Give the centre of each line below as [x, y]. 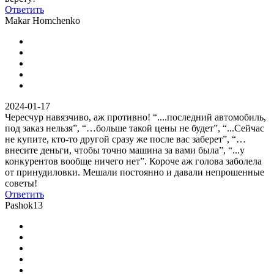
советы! [21, 183]
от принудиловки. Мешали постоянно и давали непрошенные [135, 172]
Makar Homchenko [43, 20]
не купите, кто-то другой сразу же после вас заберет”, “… [125, 139]
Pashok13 [24, 205]
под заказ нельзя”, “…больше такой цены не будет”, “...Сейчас [135, 128]
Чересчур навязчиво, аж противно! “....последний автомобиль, [135, 117]
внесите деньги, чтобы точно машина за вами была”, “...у [125, 150]
